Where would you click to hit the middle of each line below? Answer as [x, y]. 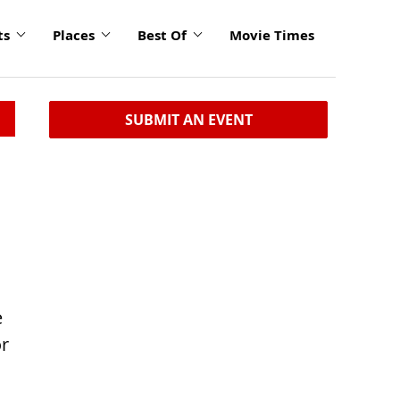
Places [74, 35]
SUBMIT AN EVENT [188, 120]
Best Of [162, 35]
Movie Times [272, 35]
